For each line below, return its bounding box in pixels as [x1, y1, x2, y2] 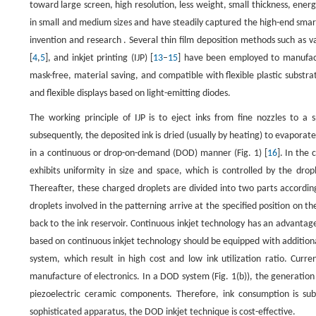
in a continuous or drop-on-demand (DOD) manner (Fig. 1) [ [30, 148, 267, 159]
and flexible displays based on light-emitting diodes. [30, 88, 231, 99]
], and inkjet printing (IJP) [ [45, 53, 154, 63]
